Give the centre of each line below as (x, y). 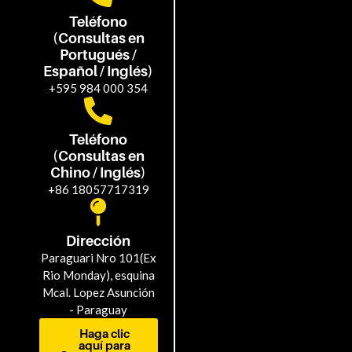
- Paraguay (99, 309)
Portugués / (99, 54)
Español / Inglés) (99, 71)
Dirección (99, 240)
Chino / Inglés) (99, 172)
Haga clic (104, 333)
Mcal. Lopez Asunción (98, 292)
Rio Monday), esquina (98, 275)
